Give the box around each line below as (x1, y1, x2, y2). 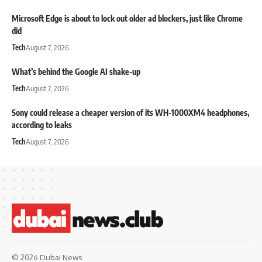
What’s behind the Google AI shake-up (12, 67, 140, 77)
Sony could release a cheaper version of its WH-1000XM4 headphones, (12, 108, 249, 118)
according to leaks (12, 120, 72, 130)
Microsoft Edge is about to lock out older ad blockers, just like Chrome (12, 13, 243, 24)
